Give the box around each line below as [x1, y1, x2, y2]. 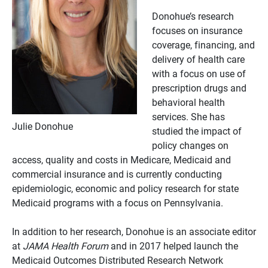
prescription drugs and [152, 81, 246, 94]
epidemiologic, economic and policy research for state [12, 181, 239, 194]
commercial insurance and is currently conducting [12, 167, 222, 180]
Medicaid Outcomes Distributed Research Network [12, 253, 223, 266]
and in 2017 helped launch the [108, 239, 238, 252]
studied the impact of [152, 124, 242, 137]
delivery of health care [152, 52, 245, 65]
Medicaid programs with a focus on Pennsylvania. [12, 196, 223, 209]
